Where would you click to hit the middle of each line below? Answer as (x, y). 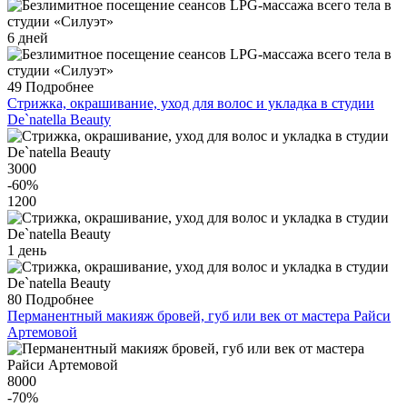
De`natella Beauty (59, 120)
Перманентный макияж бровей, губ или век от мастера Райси (199, 316)
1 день (27, 251)
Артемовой (42, 333)
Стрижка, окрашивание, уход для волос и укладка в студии (191, 104)
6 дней (28, 38)
